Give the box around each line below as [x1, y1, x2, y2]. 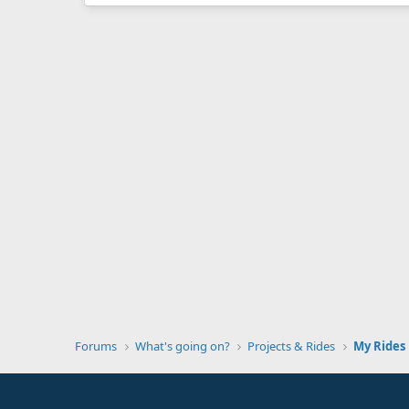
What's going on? [134, 338, 230, 354]
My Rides [352, 338, 405, 354]
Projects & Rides [247, 338, 336, 354]
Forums [75, 338, 117, 354]
